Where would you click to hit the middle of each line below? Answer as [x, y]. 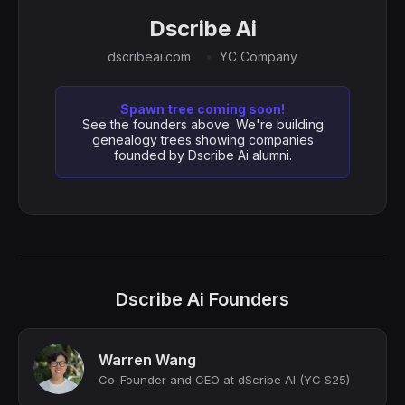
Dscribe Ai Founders [202, 299]
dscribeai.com [149, 57]
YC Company [259, 57]
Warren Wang [147, 360]
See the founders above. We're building [202, 124]
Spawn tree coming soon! [202, 109]
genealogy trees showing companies [202, 140]
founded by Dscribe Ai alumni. [202, 155]
